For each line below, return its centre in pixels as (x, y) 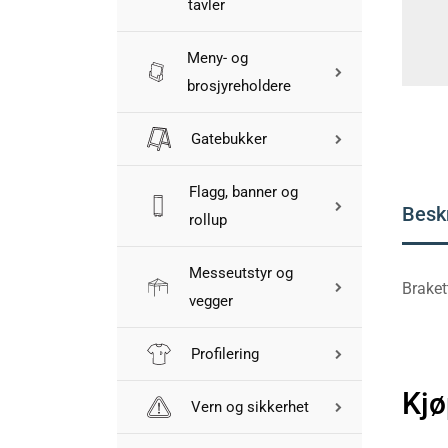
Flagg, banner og (243, 192)
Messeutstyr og (240, 273)
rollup (207, 220)
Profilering (225, 354)
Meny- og (217, 58)
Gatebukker (229, 139)
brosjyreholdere (238, 86)
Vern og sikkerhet (250, 407)
